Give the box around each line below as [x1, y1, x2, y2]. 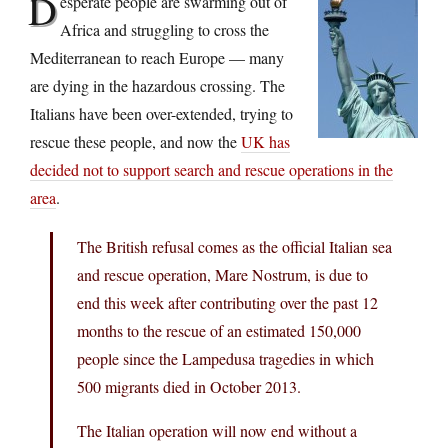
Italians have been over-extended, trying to [30, 102, 293, 124]
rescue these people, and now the [30, 130, 241, 152]
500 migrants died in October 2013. [77, 375, 301, 397]
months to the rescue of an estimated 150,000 [77, 319, 361, 341]
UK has [241, 130, 290, 152]
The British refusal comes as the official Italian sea [77, 235, 392, 257]
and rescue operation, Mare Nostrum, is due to [77, 263, 368, 285]
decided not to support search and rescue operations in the [30, 158, 393, 180]
